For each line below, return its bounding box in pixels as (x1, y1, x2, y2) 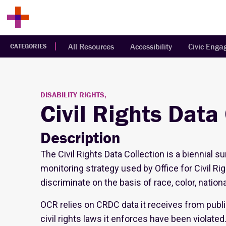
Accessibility (130, 41, 172, 51)
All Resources (68, 41, 114, 51)
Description (40, 128, 121, 147)
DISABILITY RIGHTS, (40, 90, 106, 99)
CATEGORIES (10, 42, 47, 50)
